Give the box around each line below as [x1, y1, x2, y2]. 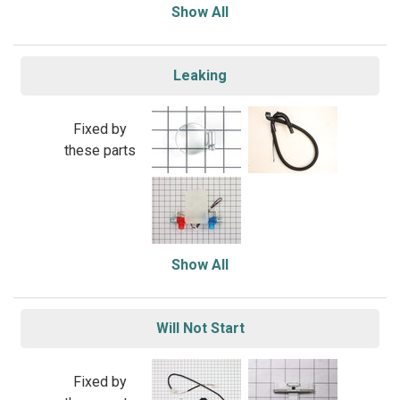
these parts [63, 141, 136, 159]
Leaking [173, 67, 227, 84]
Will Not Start [155, 320, 245, 337]
